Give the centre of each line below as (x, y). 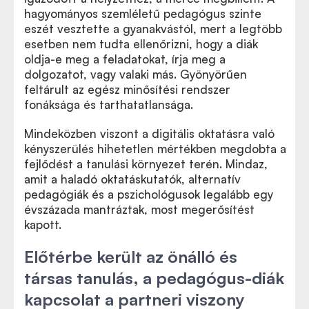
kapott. (43, 225)
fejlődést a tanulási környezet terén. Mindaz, (146, 164)
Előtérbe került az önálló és (131, 257)
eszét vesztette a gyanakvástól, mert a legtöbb (153, 29)
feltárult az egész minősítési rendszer (127, 89)
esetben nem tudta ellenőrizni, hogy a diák (141, 44)
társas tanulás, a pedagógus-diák (154, 278)
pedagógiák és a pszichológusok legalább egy (149, 194)
